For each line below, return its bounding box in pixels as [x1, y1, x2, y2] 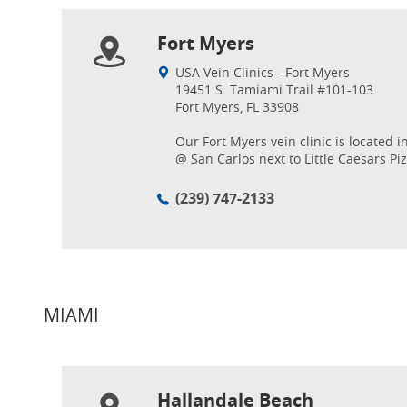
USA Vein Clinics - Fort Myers [175, 64, 350, 81]
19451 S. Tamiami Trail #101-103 [175, 81, 373, 98]
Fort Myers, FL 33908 [175, 98, 299, 115]
